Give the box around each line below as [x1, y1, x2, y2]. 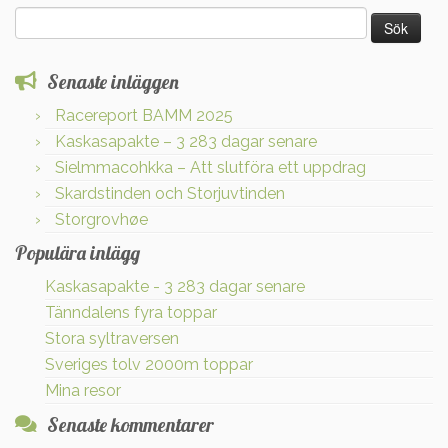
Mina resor [45, 380, 121, 400]
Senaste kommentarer [47, 412, 214, 437]
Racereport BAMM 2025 [55, 105, 233, 125]
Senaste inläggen [47, 69, 179, 94]
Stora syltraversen [45, 328, 179, 348]
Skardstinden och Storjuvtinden [55, 183, 285, 203]
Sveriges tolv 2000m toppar [45, 354, 253, 374]
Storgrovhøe [55, 209, 148, 229]
